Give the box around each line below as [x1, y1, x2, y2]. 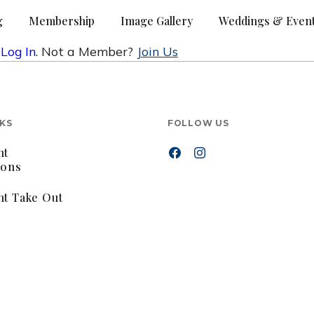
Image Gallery [121, 13, 193, 28]
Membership [29, 13, 95, 28]
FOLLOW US [167, 118, 230, 128]
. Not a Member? [36, 43, 137, 59]
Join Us [137, 43, 178, 59]
